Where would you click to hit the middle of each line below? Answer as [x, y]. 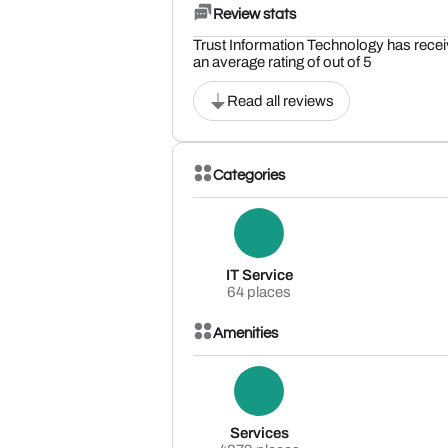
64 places [259, 292]
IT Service [259, 275]
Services [259, 433]
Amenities [245, 333]
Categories [249, 175]
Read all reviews [280, 101]
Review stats [254, 14]
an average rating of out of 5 [282, 62]
